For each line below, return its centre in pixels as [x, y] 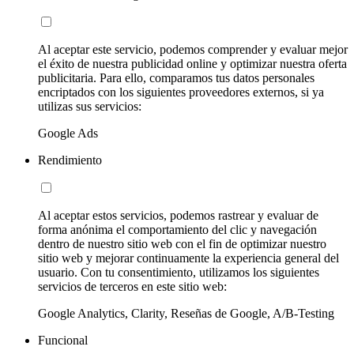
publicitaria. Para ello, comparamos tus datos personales [176, 77]
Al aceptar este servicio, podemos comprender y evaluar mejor [193, 49]
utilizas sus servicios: [90, 106]
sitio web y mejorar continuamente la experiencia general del [188, 258]
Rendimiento [70, 160]
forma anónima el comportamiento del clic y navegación [177, 229]
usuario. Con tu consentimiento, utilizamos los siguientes [179, 272]
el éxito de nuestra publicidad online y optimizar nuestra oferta [192, 63]
